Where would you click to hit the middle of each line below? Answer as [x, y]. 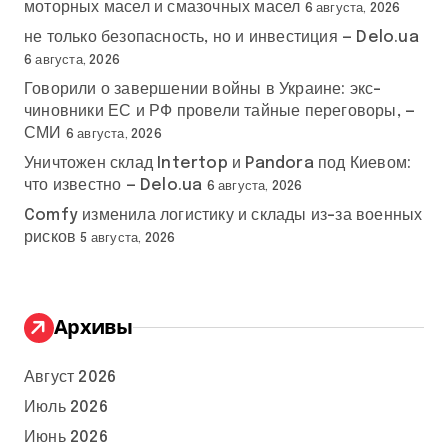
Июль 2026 [66, 407]
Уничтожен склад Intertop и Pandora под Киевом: [218, 163]
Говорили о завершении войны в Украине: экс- [203, 89]
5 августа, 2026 [128, 238]
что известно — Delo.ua [113, 185]
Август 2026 [70, 377]
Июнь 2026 [66, 437]
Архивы [93, 326]
